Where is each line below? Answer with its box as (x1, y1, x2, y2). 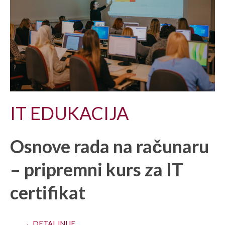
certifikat (10, 181, 85, 203)
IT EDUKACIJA (10, 101, 129, 124)
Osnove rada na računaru (10, 135, 209, 157)
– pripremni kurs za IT (10, 158, 183, 180)
